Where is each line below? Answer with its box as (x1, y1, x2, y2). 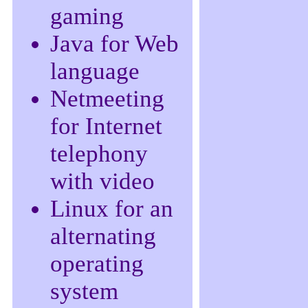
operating (50, 250, 144, 277)
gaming (50, 2, 124, 30)
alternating (50, 222, 156, 250)
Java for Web (50, 30, 179, 57)
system (50, 277, 118, 305)
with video (50, 167, 155, 195)
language (50, 57, 140, 85)
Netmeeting (50, 85, 164, 112)
